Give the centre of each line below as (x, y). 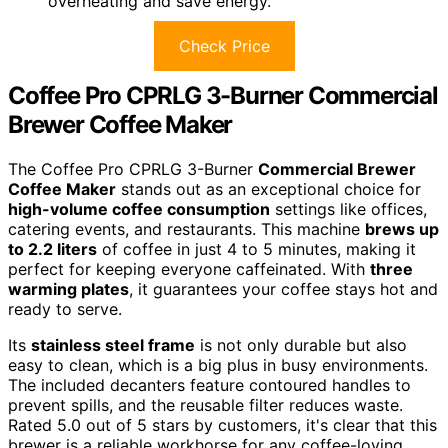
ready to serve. (65, 309)
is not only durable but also (301, 345)
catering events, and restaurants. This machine (186, 229)
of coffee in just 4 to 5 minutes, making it (256, 249)
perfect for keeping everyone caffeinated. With (189, 269)
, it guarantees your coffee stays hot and (283, 289)
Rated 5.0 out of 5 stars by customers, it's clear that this (222, 425)
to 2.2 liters (52, 249)
